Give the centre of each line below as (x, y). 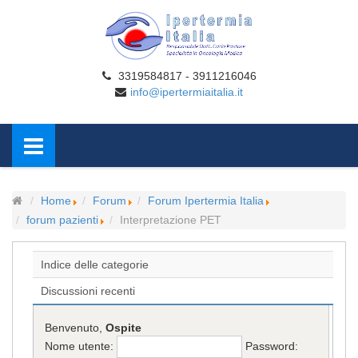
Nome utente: (81, 346)
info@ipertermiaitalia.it (187, 92)
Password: (272, 346)
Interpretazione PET (171, 220)
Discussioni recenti (88, 291)
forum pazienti (62, 220)
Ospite (124, 328)
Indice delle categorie (95, 265)
